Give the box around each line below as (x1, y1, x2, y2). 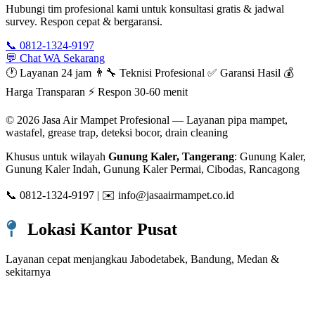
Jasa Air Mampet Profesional (42, 114, 169, 127)
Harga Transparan (6, 86, 85, 98)
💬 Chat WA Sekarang (6, 52, 105, 65)
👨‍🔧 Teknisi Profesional (94, 67, 205, 79)
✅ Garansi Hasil (207, 67, 281, 79)
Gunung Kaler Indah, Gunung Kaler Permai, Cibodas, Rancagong (6, 163, 300, 176)
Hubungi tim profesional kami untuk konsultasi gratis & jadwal (6, 3, 284, 15)
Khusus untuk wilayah (6, 150, 108, 163)
